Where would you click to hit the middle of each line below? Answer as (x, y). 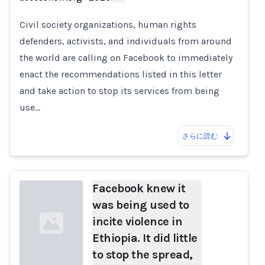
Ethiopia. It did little (145, 238)
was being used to (141, 205)
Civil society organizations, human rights (108, 25)
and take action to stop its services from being (119, 91)
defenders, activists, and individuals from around (126, 41)
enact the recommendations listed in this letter (121, 74)
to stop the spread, (143, 255)
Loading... (39, 14)
